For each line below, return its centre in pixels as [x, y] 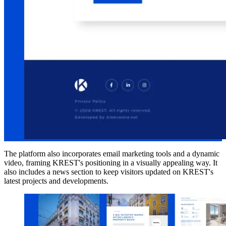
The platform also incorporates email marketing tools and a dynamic [112, 154]
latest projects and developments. [56, 181]
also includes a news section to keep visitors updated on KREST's [109, 172]
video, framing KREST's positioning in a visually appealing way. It [111, 163]
